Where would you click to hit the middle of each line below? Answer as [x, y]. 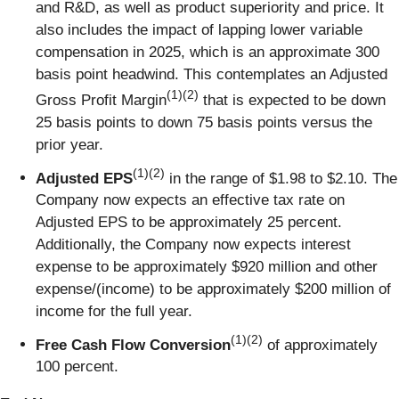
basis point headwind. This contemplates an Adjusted [212, 75]
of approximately [320, 345]
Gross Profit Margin [101, 101]
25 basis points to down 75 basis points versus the [204, 123]
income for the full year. [114, 312]
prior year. [69, 145]
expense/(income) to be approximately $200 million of [213, 289]
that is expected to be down [292, 101]
